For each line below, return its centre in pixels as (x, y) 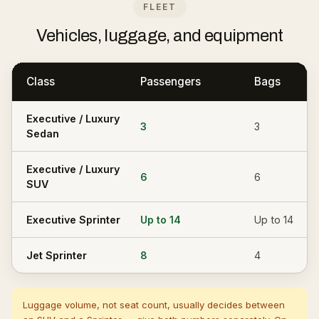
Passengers (171, 82)
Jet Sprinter (57, 255)
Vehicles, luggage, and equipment (159, 36)
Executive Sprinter (73, 220)
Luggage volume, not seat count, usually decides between (154, 305)
